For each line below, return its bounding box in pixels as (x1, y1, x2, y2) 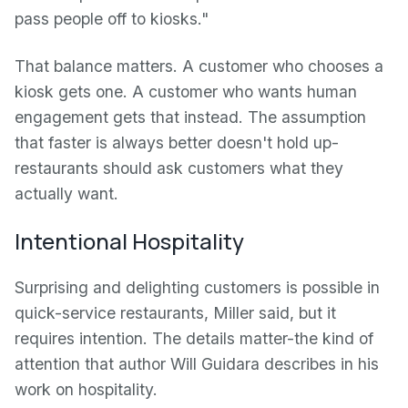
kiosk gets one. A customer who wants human (15, 82, 357, 101)
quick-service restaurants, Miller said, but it (15, 303, 336, 322)
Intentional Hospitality (15, 226, 244, 256)
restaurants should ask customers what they (15, 158, 343, 178)
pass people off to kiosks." (15, 9, 209, 28)
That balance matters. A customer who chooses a (15, 56, 383, 76)
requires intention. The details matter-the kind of (15, 329, 373, 348)
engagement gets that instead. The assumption (15, 107, 366, 127)
